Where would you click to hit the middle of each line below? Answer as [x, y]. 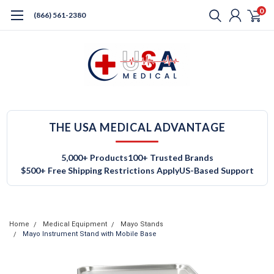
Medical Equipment [75, 224]
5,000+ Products [94, 157]
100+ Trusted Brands [170, 157]
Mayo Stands [142, 224]
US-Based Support [216, 170]
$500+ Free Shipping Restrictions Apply [100, 170]
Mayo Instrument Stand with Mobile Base [90, 234]
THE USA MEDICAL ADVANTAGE [137, 127]
